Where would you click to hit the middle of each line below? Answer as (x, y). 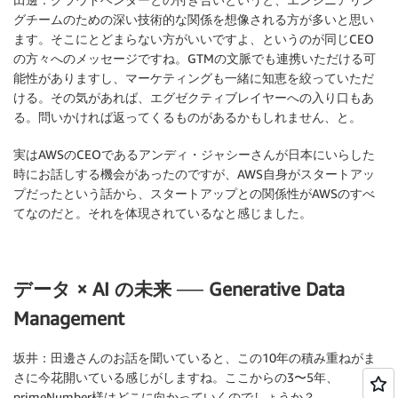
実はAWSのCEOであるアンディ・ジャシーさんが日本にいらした (194, 155)
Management (69, 318)
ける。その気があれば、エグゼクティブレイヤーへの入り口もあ (194, 98)
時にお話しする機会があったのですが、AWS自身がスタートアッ (194, 174)
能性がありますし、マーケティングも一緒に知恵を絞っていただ (194, 78)
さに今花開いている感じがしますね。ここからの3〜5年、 (176, 378)
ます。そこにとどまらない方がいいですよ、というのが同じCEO (194, 39)
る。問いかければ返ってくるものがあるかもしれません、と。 (187, 117)
